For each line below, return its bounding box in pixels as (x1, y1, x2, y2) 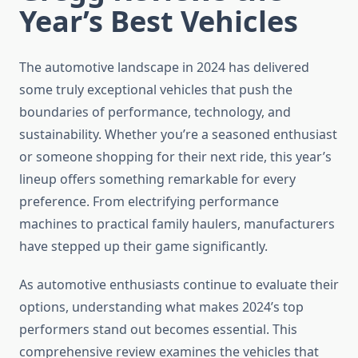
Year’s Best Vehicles (19, 2, 298, 42)
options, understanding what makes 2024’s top (19, 298, 304, 316)
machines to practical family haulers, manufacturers (19, 215, 335, 233)
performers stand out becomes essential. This (19, 320, 297, 339)
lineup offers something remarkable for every (19, 170, 296, 189)
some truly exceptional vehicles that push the (19, 81, 292, 99)
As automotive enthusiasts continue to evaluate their (19, 276, 339, 294)
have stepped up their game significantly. (19, 237, 268, 256)
